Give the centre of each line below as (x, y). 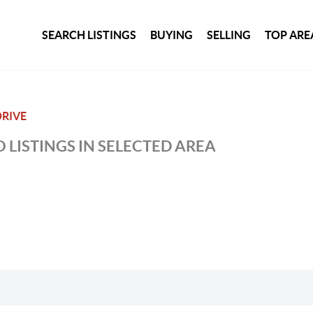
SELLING (229, 35)
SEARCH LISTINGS (89, 35)
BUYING (172, 35)
